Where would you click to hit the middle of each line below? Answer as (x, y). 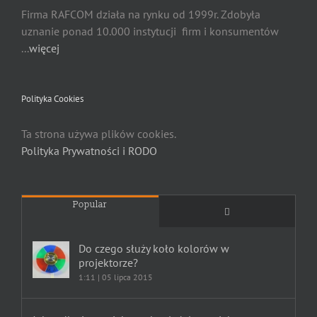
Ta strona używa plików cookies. (99, 133)
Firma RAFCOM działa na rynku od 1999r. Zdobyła (141, 14)
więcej (44, 48)
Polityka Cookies (52, 98)
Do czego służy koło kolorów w (154, 248)
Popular (90, 204)
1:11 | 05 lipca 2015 (116, 277)
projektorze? (108, 262)
